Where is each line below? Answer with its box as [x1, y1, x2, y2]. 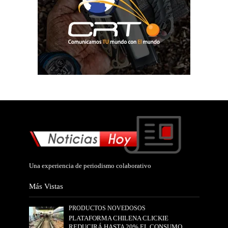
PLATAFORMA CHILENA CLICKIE [69, 214, 169, 222]
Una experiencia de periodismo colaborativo [28, 161, 151, 169]
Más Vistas [28, 181, 63, 190]
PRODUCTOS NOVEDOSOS [69, 205, 146, 212]
